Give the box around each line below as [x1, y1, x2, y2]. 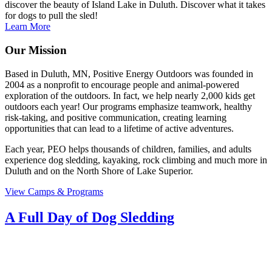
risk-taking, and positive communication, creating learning [5, 112, 226, 123]
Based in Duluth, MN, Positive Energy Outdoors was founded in [5, 68, 253, 79]
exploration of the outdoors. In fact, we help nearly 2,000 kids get [5, 90, 255, 101]
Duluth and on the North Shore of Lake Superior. [5, 165, 193, 176]
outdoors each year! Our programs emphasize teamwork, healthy [5, 101, 252, 112]
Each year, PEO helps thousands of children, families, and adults [5, 143, 251, 154]
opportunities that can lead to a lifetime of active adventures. [5, 123, 234, 134]
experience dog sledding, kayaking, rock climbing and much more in [5, 154, 267, 165]
